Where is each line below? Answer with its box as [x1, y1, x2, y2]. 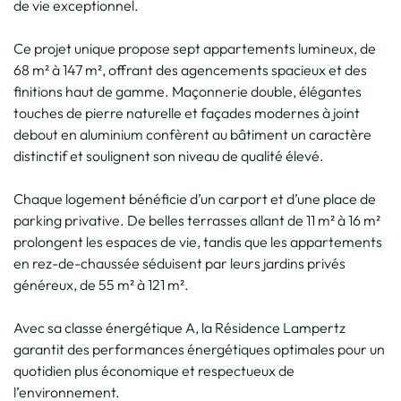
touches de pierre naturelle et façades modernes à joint [13, 103, 360, 122]
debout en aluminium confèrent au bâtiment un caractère [13, 124, 371, 143]
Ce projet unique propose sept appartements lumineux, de [13, 38, 376, 57]
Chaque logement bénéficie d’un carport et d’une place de [13, 189, 376, 208]
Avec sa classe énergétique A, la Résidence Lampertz [13, 318, 346, 337]
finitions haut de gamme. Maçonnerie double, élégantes [13, 81, 362, 100]
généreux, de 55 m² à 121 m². [13, 275, 189, 294]
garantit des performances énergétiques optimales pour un [13, 339, 385, 358]
